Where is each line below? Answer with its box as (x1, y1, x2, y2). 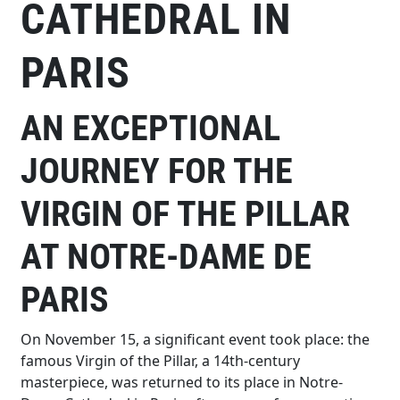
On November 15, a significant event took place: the (21, 329, 371, 349)
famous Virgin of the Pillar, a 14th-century (21, 350, 301, 371)
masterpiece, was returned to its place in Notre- (21, 371, 344, 392)
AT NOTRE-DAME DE (21, 235, 312, 278)
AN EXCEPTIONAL (21, 106, 281, 149)
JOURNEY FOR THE (21, 149, 294, 192)
